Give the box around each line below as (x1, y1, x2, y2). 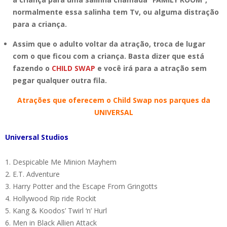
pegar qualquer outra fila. (13, 75, 107, 85)
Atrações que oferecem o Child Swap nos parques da (17, 95, 210, 105)
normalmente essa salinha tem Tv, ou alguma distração (13, 7, 219, 17)
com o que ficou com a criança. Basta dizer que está (13, 51, 204, 61)
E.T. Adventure (13, 169, 60, 179)
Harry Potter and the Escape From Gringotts (13, 181, 158, 191)
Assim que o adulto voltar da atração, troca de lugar (13, 39, 205, 49)
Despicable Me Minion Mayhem (13, 157, 117, 167)
